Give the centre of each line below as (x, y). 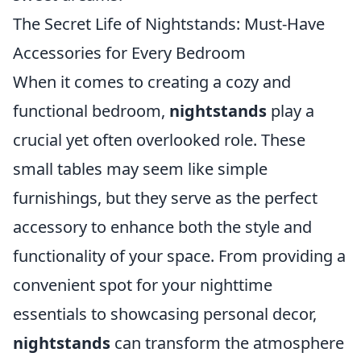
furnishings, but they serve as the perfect (165, 198)
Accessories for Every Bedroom (129, 53)
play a (290, 111)
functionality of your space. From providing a (179, 256)
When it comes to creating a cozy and (152, 82)
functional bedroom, (91, 111)
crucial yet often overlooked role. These (159, 140)
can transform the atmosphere (227, 343)
